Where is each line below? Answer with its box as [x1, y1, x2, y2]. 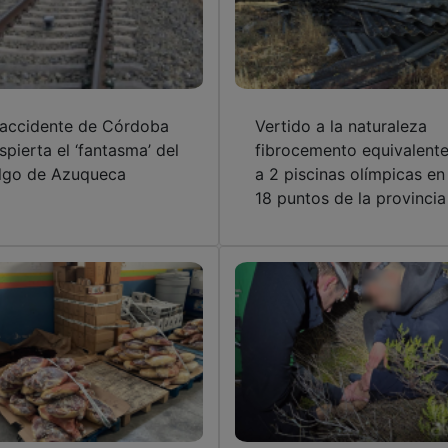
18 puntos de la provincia [254, 187, 446, 208]
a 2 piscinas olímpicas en [254, 163, 445, 184]
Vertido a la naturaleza [254, 115, 427, 136]
